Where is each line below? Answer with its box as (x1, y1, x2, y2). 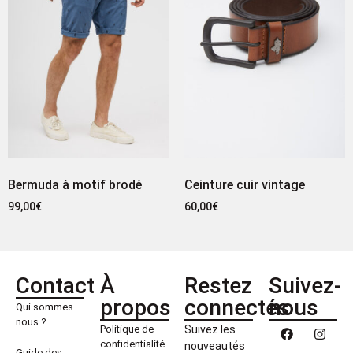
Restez (184, 272, 252, 299)
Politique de (100, 322, 154, 335)
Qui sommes (16, 300, 73, 313)
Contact (16, 272, 95, 299)
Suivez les (184, 322, 236, 336)
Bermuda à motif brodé (8, 176, 142, 192)
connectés (184, 294, 289, 321)
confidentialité (100, 337, 165, 350)
